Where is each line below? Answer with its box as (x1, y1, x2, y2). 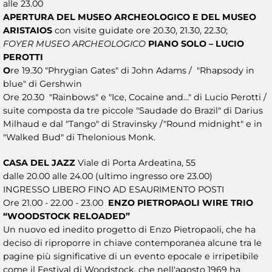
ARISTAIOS (3, 24, 55, 36)
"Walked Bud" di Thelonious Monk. (3, 131, 155, 143)
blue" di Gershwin (3, 78, 82, 89)
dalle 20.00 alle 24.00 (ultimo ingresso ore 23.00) (3, 170, 212, 182)
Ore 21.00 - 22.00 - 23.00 (3, 197, 108, 208)
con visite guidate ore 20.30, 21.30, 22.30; (55, 24, 228, 36)
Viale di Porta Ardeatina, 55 (78, 157, 195, 168)
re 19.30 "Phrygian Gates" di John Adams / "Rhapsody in (10, 64, 254, 76)
